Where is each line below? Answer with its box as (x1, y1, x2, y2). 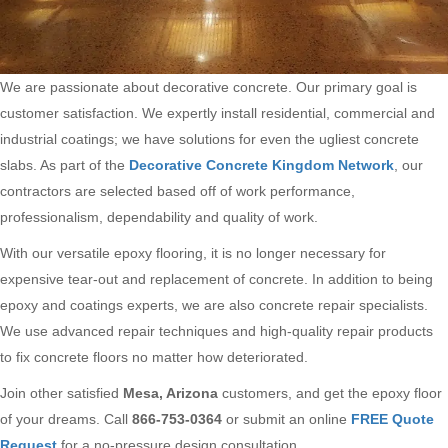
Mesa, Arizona (123, 384, 218, 401)
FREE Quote (351, 410, 434, 427)
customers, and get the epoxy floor (218, 384, 442, 401)
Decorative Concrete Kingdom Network (129, 156, 394, 173)
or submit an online (222, 410, 351, 427)
